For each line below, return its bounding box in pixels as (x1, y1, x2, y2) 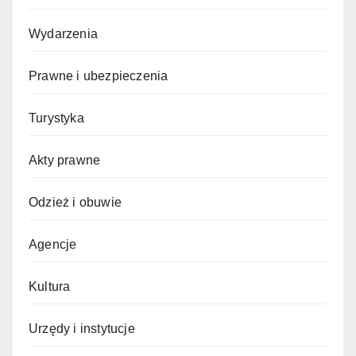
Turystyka (29, 110, 84, 125)
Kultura (29, 279, 71, 293)
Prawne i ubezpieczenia (29, 68, 168, 83)
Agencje (29, 237, 77, 251)
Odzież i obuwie (29, 195, 122, 209)
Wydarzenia (29, 26, 98, 41)
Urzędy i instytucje (29, 321, 135, 335)
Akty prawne (29, 153, 101, 167)
